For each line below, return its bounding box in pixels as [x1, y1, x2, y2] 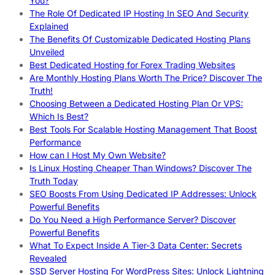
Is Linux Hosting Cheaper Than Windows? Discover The [29, 163, 252, 174]
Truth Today [29, 176, 78, 187]
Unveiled [29, 47, 64, 58]
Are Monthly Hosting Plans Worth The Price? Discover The [29, 72, 262, 83]
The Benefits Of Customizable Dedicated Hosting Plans [29, 34, 250, 45]
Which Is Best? [29, 111, 88, 122]
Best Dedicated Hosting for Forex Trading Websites [29, 60, 235, 71]
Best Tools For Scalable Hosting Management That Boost [29, 124, 257, 135]
